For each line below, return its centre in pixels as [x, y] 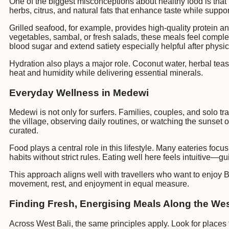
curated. [24, 131]
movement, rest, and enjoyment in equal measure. [99, 184]
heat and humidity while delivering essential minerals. [106, 73]
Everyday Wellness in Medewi [79, 93]
